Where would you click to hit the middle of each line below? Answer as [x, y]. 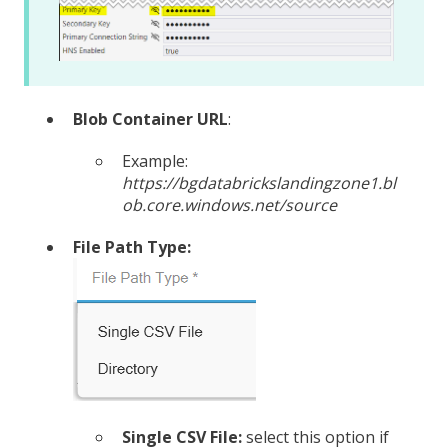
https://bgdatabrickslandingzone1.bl [259, 183]
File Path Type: [132, 247]
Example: [155, 161]
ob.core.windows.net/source [229, 205]
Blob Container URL [150, 119]
